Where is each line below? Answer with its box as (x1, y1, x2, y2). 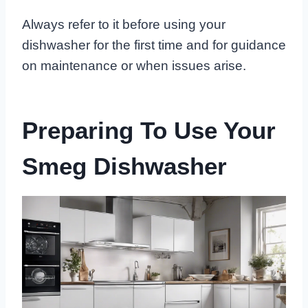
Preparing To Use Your (22, 116, 276, 144)
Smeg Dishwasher (22, 152, 227, 179)
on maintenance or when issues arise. (22, 58, 246, 74)
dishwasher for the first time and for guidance (22, 38, 286, 53)
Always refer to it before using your (22, 17, 225, 32)
